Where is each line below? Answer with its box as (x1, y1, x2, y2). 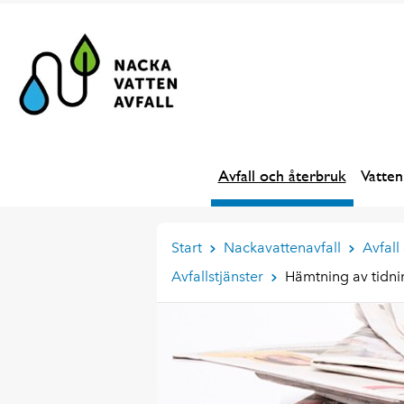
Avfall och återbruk (217, 165, 346, 185)
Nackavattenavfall (223, 238, 341, 256)
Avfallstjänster (170, 267, 263, 285)
